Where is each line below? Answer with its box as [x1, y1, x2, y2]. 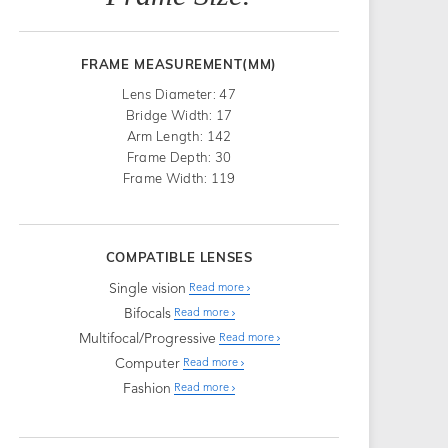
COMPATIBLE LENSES [105, 248, 253, 265]
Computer [114, 356, 180, 371]
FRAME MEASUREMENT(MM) [81, 55, 278, 72]
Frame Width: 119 [122, 169, 236, 186]
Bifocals [123, 306, 171, 321]
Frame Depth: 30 [126, 148, 232, 165]
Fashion [123, 381, 172, 396]
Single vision [108, 281, 186, 296]
